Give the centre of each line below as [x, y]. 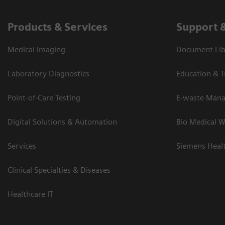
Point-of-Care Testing [44, 98]
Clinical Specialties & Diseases [59, 170]
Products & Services [58, 27]
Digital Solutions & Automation [62, 122]
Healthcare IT [30, 194]
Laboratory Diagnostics [48, 74]
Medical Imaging [36, 50]
